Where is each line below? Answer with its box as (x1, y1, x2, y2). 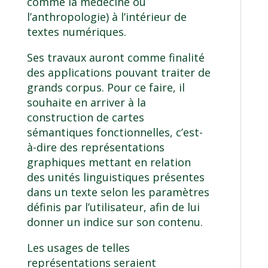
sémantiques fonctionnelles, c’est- (26, 125, 203, 140)
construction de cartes (26, 110, 144, 125)
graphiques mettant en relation (26, 155, 191, 170)
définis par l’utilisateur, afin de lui (26, 200, 200, 215)
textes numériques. (26, 25, 126, 39)
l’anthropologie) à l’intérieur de (26, 10, 187, 25)
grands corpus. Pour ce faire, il (26, 80, 185, 95)
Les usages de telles (26, 240, 130, 255)
